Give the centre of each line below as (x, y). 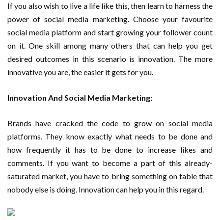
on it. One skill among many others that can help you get (110, 45)
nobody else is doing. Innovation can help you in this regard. (106, 189)
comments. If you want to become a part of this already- (110, 163)
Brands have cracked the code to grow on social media (110, 123)
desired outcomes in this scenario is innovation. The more (110, 58)
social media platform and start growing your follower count (110, 32)
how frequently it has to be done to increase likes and (110, 149)
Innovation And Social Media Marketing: (80, 97)
